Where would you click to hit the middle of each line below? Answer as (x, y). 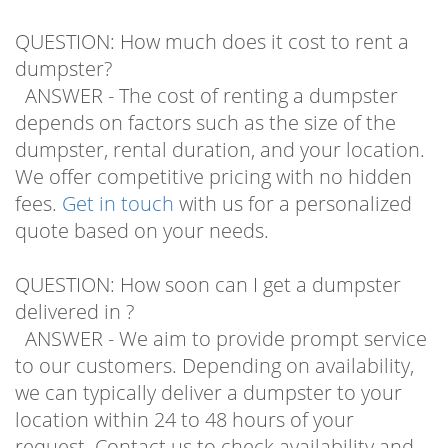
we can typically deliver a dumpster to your (208, 374)
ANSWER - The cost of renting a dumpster (206, 77)
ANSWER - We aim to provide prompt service (221, 320)
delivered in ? (74, 293)
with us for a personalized (293, 185)
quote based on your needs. (142, 212)
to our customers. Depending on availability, (214, 347)
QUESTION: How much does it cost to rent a (212, 23)
